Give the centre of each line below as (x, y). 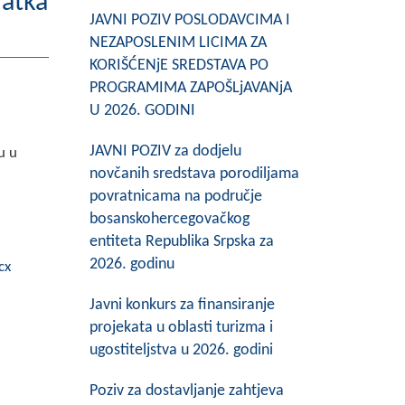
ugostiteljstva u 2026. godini (181, 350)
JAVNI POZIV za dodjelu (165, 151)
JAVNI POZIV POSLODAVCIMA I (189, 20)
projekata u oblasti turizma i (181, 328)
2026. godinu (132, 264)
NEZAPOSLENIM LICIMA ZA (178, 43)
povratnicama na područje (175, 197)
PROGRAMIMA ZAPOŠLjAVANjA (190, 88)
